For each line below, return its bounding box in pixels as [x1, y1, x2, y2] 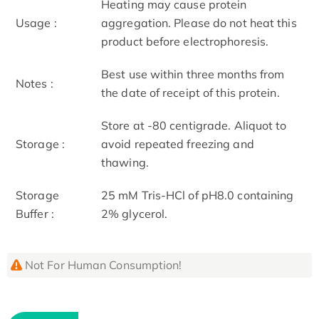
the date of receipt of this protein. [101, 85, 280, 100]
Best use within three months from [101, 66, 285, 81]
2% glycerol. [101, 206, 168, 221]
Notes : [16, 75, 53, 90]
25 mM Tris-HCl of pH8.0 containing [101, 187, 294, 202]
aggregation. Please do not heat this [101, 15, 297, 30]
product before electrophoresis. [101, 33, 269, 48]
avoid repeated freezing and [101, 136, 254, 151]
